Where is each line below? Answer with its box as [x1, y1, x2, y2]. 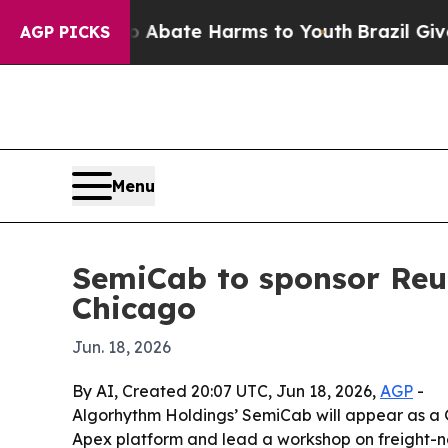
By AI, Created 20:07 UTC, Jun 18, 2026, [72, 380, 380, 401]
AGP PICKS [20, 22, 110, 42]
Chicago [72, 288, 196, 327]
